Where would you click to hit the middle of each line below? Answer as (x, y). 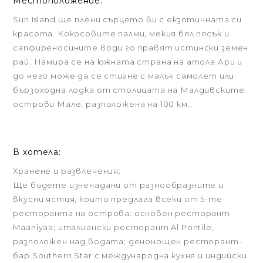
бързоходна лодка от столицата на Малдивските (129, 90)
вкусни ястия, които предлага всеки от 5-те (118, 199)
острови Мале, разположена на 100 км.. (103, 104)
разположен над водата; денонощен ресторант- (128, 241)
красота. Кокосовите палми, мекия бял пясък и (121, 33)
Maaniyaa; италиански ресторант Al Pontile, (114, 227)
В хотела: (37, 152)
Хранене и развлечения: (67, 171)
